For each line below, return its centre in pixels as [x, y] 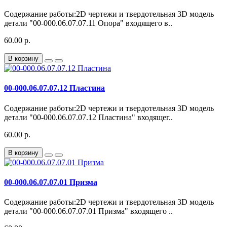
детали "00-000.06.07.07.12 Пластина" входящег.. [88, 117]
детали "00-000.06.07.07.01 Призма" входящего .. [88, 211]
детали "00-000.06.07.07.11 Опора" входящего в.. [88, 23]
